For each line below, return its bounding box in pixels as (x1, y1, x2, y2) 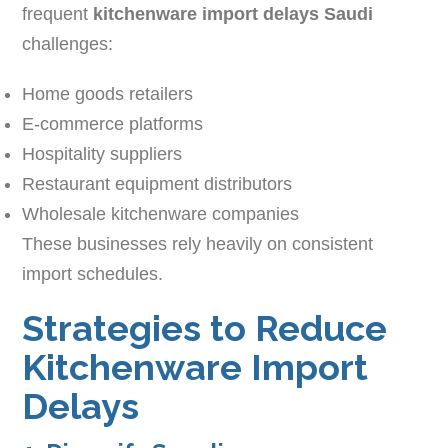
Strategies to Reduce (22, 306, 388, 349)
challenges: (22, 33, 114, 54)
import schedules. (22, 263, 164, 284)
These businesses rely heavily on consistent (22, 233, 374, 254)
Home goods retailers (22, 83, 194, 104)
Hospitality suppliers (22, 143, 183, 164)
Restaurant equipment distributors (22, 173, 293, 194)
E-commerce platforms (22, 113, 204, 134)
